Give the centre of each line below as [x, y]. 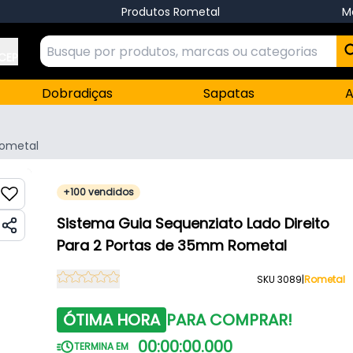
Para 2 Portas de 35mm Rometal [171, 245]
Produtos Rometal [170, 11]
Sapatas [229, 93]
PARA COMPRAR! [229, 320]
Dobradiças [78, 93]
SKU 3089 [280, 279]
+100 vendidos [98, 192]
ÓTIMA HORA [111, 320]
